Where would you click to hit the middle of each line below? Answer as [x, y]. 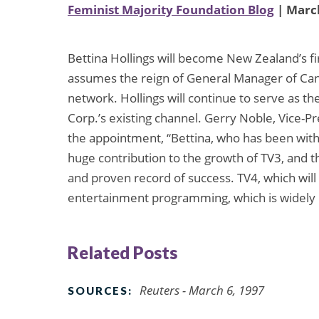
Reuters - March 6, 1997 [202, 290]
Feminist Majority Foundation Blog [171, 10]
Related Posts [122, 252]
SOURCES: [100, 290]
